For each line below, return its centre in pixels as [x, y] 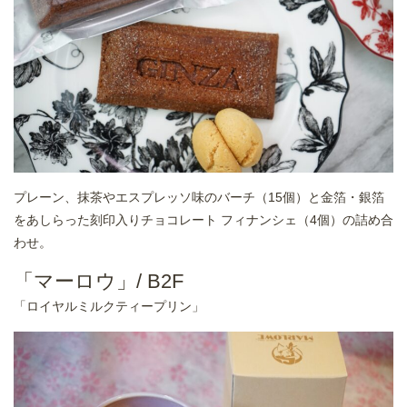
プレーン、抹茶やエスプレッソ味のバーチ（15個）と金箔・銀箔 [199, 198]
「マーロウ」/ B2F [99, 282]
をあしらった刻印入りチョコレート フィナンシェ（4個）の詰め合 [203, 220]
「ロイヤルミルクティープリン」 [111, 307]
